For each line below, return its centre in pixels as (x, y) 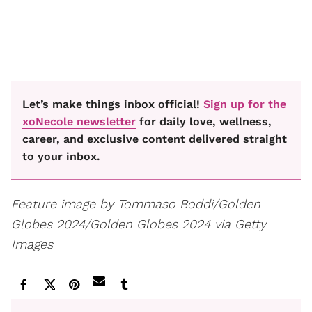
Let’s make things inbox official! (113, 104)
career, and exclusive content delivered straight (155, 139)
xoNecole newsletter (79, 121)
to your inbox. (61, 156)
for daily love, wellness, (204, 121)
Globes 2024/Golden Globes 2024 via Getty (139, 224)
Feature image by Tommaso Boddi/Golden (136, 203)
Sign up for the (245, 104)
